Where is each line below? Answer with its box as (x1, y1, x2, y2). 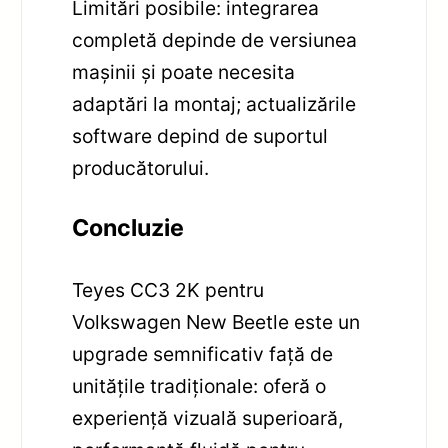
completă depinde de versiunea (72, 28, 358, 53)
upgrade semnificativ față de (72, 341, 334, 366)
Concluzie (72, 213, 185, 242)
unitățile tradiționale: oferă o (72, 373, 327, 398)
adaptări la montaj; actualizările (72, 92, 357, 117)
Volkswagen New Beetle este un (72, 309, 361, 334)
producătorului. (72, 156, 210, 181)
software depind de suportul (72, 124, 329, 149)
